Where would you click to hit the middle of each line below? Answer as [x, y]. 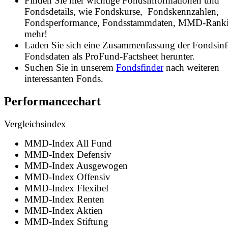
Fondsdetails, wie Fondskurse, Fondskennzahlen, [122, 11]
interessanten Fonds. [64, 78]
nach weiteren [191, 67]
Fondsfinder [140, 67]
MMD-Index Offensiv [67, 177]
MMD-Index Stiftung [66, 221]
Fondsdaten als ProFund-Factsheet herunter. [110, 56]
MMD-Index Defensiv [68, 154]
